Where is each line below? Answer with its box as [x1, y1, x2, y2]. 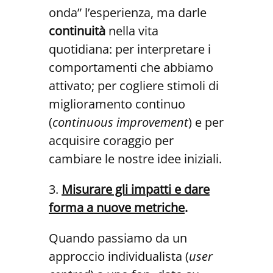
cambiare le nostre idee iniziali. [49, 151, 222, 168]
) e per [188, 114, 224, 131]
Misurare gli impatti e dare [62, 181, 210, 198]
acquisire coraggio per [49, 132, 174, 149]
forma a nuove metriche [49, 199, 185, 216]
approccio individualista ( [49, 248, 189, 265]
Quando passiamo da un [49, 230, 187, 247]
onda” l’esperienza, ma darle [49, 4, 207, 21]
